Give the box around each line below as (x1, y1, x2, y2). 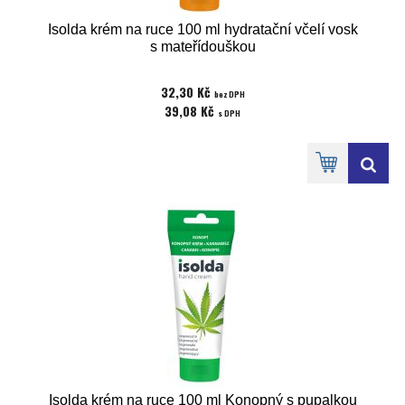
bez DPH (213, 88, 245, 100)
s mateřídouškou (149, 39, 256, 54)
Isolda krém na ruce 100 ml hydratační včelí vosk (47, 22, 358, 37)
